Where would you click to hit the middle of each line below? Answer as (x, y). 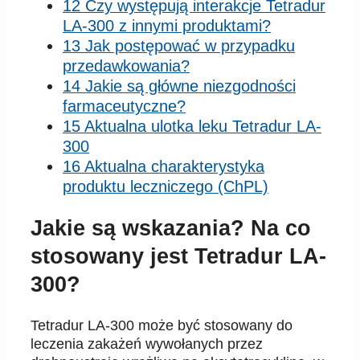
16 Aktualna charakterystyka (164, 166)
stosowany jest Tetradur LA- (178, 257)
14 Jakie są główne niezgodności (179, 86)
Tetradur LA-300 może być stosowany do (162, 326)
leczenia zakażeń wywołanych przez (147, 344)
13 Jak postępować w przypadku (179, 45)
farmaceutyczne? (124, 106)
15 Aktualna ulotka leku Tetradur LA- (192, 126)
